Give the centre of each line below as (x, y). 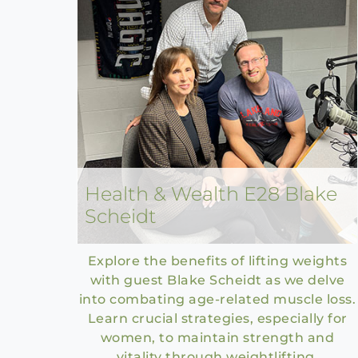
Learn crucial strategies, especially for (217, 318)
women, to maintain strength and (217, 338)
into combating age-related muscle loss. (217, 299)
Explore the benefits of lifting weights (217, 261)
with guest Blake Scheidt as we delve (217, 280)
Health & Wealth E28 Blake (211, 194)
